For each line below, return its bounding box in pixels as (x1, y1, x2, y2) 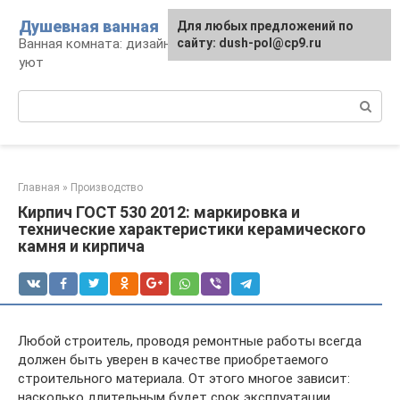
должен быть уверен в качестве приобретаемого (18, 352, 329, 368)
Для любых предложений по (177, 19, 354, 33)
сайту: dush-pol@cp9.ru (177, 36, 321, 50)
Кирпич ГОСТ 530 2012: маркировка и (18, 203, 300, 221)
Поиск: (18, 91, 60, 107)
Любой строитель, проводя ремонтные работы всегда (18, 333, 362, 349)
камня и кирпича (18, 237, 145, 255)
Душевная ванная (19, 17, 159, 36)
